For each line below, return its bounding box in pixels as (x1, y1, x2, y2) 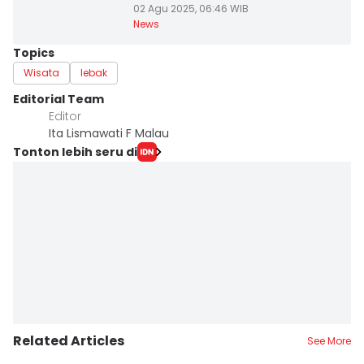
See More (307, 334, 351, 348)
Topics (13, 45, 54, 61)
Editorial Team (13, 91, 104, 107)
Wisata (24, 66, 59, 80)
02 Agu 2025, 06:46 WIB (132, 2, 249, 15)
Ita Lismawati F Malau (49, 125, 169, 141)
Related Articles (13, 331, 124, 350)
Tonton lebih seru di (13, 143, 137, 160)
